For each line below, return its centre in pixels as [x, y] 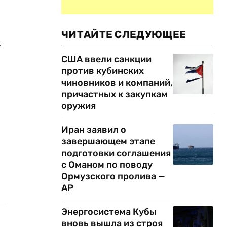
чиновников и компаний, [117, 83]
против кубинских [103, 71]
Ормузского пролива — [113, 176]
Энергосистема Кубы [109, 212]
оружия [79, 106]
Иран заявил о [94, 130]
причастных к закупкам [115, 94]
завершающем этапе [108, 141]
